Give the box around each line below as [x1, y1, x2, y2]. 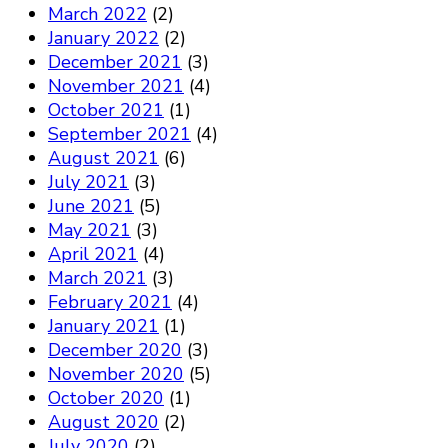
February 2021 [48, 290, 172, 315]
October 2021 [48, 98, 164, 123]
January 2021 [48, 314, 159, 339]
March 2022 [48, 2, 147, 27]
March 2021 [48, 266, 147, 291]
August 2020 [48, 410, 159, 435]
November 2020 [48, 362, 184, 387]
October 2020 [48, 386, 164, 411]
